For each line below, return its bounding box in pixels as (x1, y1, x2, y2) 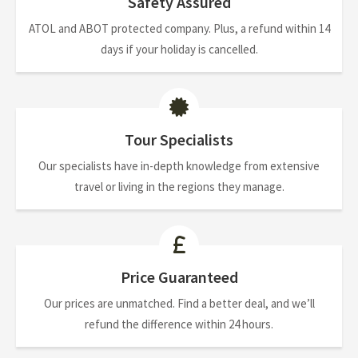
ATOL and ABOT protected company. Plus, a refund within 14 (28, 20, 330, 36)
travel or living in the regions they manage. (74, 178, 284, 194)
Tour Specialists (125, 129, 233, 149)
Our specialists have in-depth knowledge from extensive (38, 157, 320, 173)
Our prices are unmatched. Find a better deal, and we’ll (43, 295, 315, 311)
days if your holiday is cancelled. (100, 41, 258, 57)
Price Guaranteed (120, 266, 238, 287)
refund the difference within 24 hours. (85, 316, 273, 332)
